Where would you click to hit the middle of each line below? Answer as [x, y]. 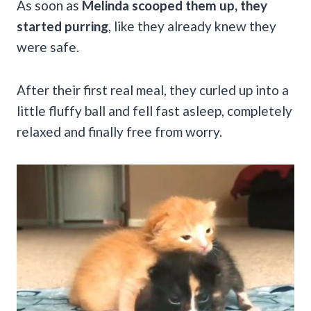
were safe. [48, 47]
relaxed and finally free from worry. [119, 131]
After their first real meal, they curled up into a [153, 90]
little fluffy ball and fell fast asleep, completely [154, 110]
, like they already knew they [192, 26]
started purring [62, 26]
